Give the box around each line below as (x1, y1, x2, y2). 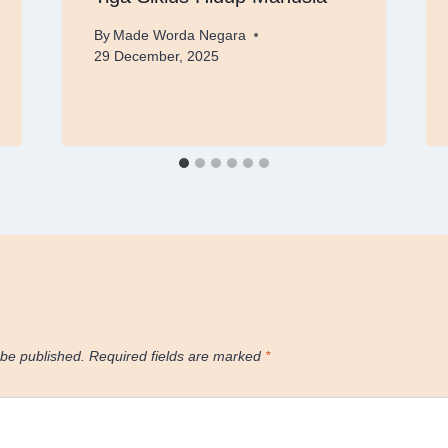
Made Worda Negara (112, 27, 246, 43)
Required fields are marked (89, 348, 265, 364)
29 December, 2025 (93, 48, 219, 64)
